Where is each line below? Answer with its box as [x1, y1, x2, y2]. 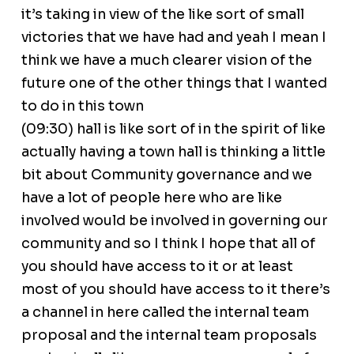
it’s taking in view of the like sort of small [21, 6, 304, 24]
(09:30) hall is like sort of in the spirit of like [21, 120, 326, 138]
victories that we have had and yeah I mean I [21, 28, 326, 47]
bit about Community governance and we [21, 166, 312, 184]
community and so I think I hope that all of [21, 235, 315, 253]
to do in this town [21, 97, 144, 115]
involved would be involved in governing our [21, 212, 328, 230]
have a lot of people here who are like [21, 189, 282, 207]
